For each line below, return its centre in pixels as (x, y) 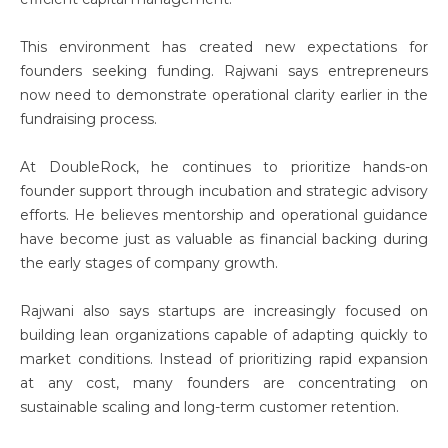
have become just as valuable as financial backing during (224, 239)
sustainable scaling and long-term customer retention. (209, 407)
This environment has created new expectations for (224, 47)
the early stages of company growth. (149, 263)
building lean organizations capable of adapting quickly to (224, 335)
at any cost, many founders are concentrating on (224, 383)
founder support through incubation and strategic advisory (224, 191)
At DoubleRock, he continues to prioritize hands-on (224, 167)
